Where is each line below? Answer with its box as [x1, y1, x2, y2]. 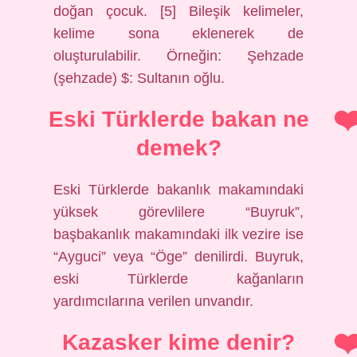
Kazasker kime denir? [62, 330, 295, 355]
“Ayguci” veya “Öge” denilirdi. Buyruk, [53, 249, 304, 265]
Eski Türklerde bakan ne [48, 107, 309, 131]
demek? [135, 135, 222, 160]
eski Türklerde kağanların [53, 271, 304, 287]
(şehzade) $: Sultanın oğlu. [53, 70, 226, 86]
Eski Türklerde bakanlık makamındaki [53, 182, 304, 198]
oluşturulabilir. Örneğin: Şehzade [53, 48, 304, 64]
